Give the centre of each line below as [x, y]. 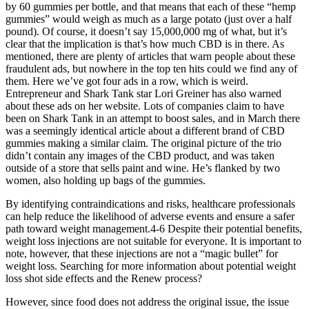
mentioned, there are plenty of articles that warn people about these [150, 57]
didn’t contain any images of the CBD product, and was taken [140, 156]
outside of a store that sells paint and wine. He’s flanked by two [143, 168]
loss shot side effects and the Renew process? [104, 279]
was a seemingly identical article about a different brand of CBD [145, 131]
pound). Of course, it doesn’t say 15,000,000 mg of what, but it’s [146, 32]
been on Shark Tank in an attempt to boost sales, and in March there [153, 119]
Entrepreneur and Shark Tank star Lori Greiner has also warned [143, 94]
